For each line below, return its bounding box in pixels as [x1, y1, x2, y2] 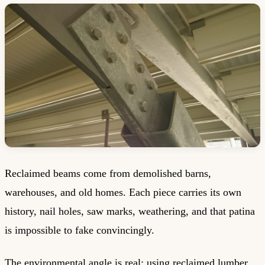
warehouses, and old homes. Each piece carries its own [5, 186, 241, 199]
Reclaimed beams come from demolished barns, [5, 167, 211, 180]
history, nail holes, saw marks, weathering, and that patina [5, 205, 255, 218]
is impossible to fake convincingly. [5, 224, 154, 237]
